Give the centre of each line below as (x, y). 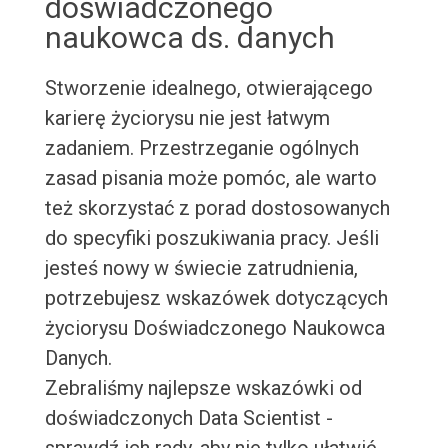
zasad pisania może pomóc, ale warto (210, 178)
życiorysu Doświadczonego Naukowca (214, 328)
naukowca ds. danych (189, 38)
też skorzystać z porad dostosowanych (217, 208)
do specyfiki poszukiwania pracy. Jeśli (211, 238)
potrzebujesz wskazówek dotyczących (216, 298)
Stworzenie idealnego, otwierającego (208, 88)
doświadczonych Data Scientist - (188, 418)
